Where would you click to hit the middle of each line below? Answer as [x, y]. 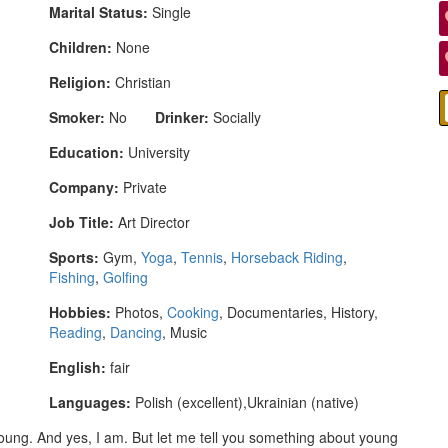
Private [143, 186]
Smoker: [77, 116]
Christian [141, 81]
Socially [235, 116]
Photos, [139, 311]
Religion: [80, 81]
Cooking [193, 311]
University [157, 151]
